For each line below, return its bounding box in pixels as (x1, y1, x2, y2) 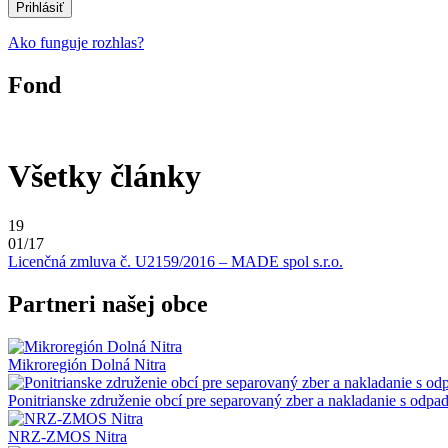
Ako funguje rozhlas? (8, 34, 144, 52)
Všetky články (8, 158, 201, 195)
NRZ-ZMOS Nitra (8, 427, 127, 445)
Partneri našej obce (8, 290, 208, 317)
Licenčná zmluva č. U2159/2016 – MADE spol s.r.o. (8, 252, 343, 270)
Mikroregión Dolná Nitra (8, 355, 166, 373)
